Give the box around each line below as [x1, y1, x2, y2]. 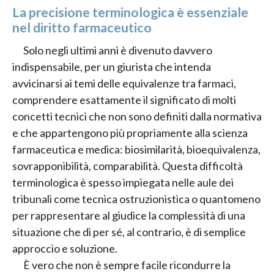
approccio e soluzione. [12, 241, 117, 255]
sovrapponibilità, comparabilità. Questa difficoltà [12, 158, 243, 172]
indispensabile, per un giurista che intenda [12, 59, 211, 73]
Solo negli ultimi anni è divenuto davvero [23, 43, 212, 57]
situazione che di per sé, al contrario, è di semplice [12, 224, 246, 239]
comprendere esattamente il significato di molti [12, 92, 236, 106]
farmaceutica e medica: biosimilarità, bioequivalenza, [12, 142, 261, 156]
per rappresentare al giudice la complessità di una [12, 208, 245, 222]
